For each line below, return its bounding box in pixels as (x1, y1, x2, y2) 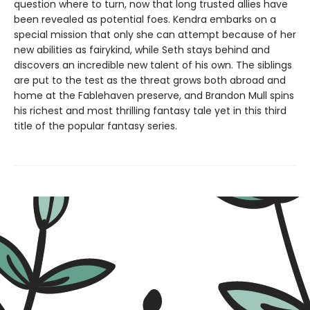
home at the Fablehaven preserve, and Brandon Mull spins (14, 89, 294, 102)
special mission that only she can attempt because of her (14, 28, 296, 42)
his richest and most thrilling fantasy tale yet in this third (14, 104, 286, 118)
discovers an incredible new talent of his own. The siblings (14, 58, 292, 72)
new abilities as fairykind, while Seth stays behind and (14, 43, 270, 57)
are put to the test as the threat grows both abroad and (14, 73, 286, 87)
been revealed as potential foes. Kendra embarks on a (14, 12, 276, 26)
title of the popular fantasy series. (14, 119, 177, 133)
